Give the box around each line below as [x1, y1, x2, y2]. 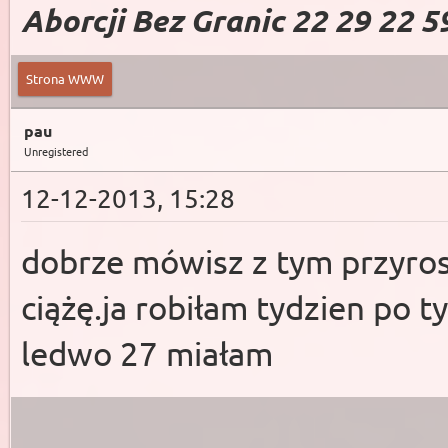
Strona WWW [26, 70, 104, 87]
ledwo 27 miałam [21, 333, 273, 373]
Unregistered [24, 143, 88, 159]
